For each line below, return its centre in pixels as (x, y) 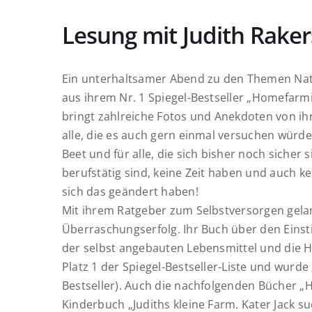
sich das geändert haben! (130, 192)
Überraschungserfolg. (121, 229)
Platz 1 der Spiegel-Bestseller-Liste (155, 267)
